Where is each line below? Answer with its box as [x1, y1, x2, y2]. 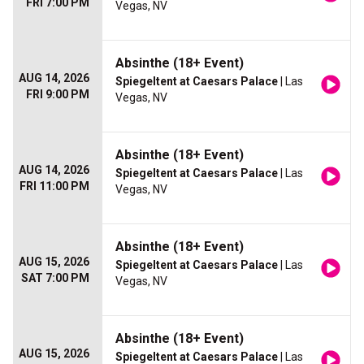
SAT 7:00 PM [21, 271, 89, 285]
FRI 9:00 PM [26, 88, 89, 102]
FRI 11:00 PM [19, 180, 89, 193]
